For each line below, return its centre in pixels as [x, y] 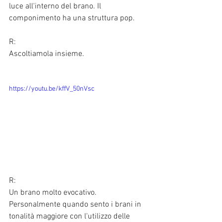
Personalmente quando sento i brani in [76, 204]
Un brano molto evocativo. [54, 193]
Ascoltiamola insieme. [47, 54]
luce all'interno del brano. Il [56, 6]
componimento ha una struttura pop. [72, 18]
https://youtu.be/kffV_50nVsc [52, 89]
